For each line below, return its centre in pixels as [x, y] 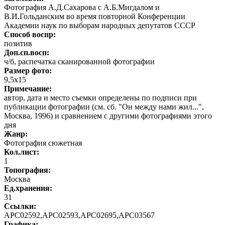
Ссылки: [20, 206]
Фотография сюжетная [43, 143]
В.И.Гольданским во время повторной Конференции [95, 16]
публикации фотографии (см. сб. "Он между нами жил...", [104, 106]
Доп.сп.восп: [27, 52]
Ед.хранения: [28, 188]
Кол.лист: [22, 152]
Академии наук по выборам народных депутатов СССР [100, 25]
